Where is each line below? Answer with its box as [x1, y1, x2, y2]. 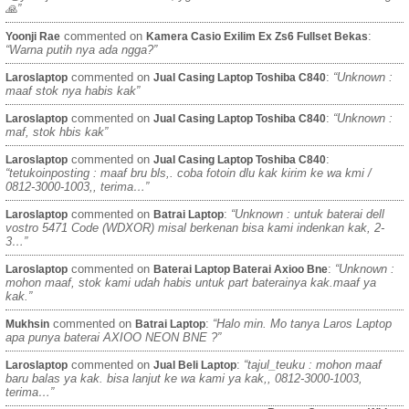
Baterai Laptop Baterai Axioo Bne [153, 263, 328, 277]
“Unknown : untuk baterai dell [231, 207, 384, 222]
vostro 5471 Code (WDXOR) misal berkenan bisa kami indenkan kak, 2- [5, 221, 384, 236]
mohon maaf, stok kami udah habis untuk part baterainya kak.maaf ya [5, 276, 376, 290]
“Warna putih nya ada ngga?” [5, 43, 157, 58]
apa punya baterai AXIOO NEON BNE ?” [5, 330, 221, 345]
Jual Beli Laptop [153, 359, 236, 372]
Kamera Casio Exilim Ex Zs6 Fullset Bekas [146, 30, 368, 44]
